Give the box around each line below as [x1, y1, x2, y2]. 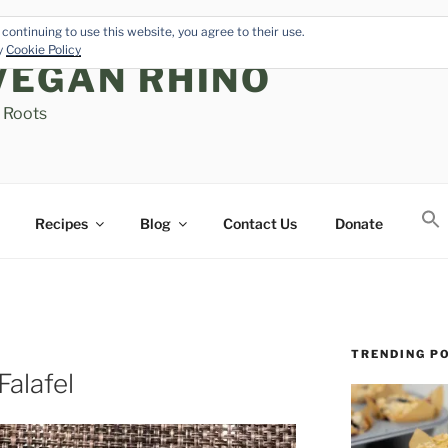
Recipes [34, 214, 88, 232]
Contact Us [222, 214, 297, 232]
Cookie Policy [6, 42, 81, 57]
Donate [334, 214, 383, 232]
